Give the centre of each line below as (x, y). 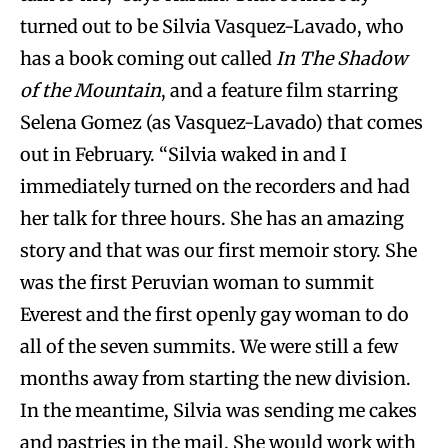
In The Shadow (339, 58)
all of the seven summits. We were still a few (209, 346)
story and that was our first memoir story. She (218, 250)
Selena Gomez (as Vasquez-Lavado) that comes (221, 122)
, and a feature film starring (279, 90)
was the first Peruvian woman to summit (197, 282)
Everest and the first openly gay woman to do (214, 314)
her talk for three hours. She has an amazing (212, 218)
